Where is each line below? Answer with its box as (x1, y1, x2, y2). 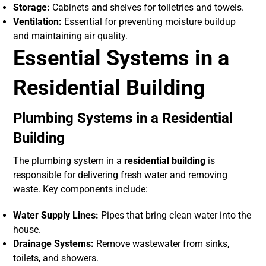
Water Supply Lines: (13, 210, 99, 221)
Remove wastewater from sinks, (94, 238, 230, 250)
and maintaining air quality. (13, 30, 128, 42)
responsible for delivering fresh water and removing (13, 169, 228, 181)
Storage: (13, 2, 50, 14)
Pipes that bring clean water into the (99, 210, 252, 221)
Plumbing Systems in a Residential (13, 110, 233, 127)
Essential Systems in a (13, 46, 230, 71)
